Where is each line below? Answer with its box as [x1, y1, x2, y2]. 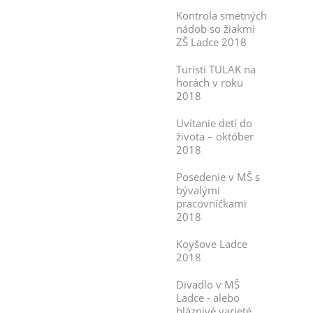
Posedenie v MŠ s [176, 170, 260, 184]
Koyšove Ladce [176, 237, 247, 251]
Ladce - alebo [176, 291, 240, 305]
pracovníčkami [176, 196, 247, 210]
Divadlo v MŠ [176, 277, 240, 291]
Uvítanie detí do [176, 116, 252, 130]
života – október [176, 129, 254, 143]
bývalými [176, 183, 220, 197]
